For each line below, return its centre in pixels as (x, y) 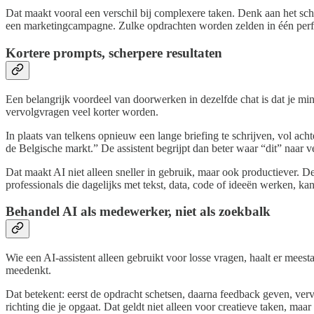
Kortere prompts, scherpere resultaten (114, 53)
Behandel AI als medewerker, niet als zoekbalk (138, 212)
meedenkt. (28, 271)
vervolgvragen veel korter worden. (82, 111)
